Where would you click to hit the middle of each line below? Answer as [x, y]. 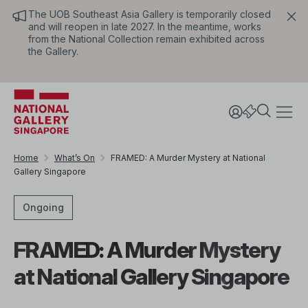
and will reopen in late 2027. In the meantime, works [145, 26]
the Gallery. [55, 51]
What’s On [75, 158]
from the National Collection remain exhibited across [146, 39]
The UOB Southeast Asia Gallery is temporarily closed [150, 14]
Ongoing [43, 207]
